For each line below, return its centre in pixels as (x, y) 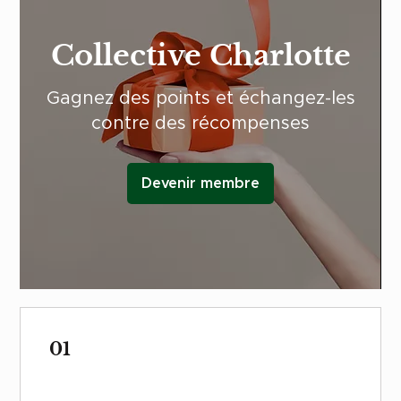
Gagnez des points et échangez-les (200, 99)
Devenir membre (200, 184)
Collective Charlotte (200, 56)
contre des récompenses (200, 124)
